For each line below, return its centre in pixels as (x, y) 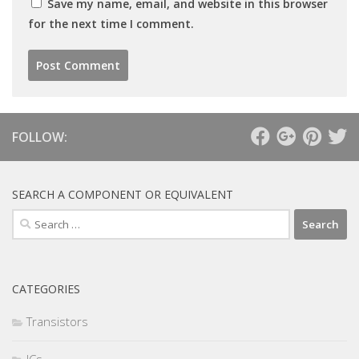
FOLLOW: (40, 137)
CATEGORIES (46, 289)
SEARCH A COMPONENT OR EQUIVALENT (123, 195)
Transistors (57, 322)
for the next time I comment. (111, 24)
